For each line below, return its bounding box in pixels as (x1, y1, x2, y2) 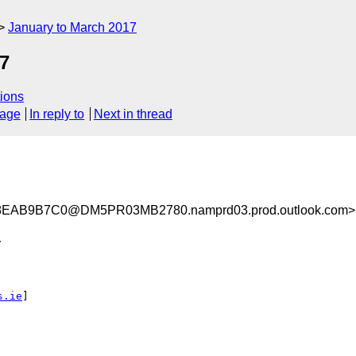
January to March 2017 (8, 21, 137, 34)
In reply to (29, 107, 85, 122)
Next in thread (93, 107, 172, 122)
